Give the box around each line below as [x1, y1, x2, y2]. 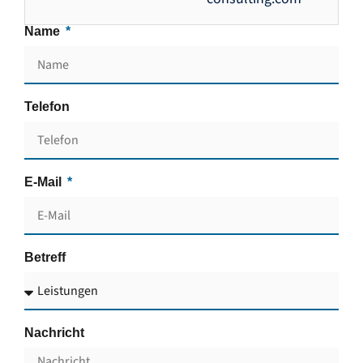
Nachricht [24, 326, 84, 340]
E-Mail [24, 175, 65, 190]
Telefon [24, 100, 70, 114]
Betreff [24, 250, 66, 265]
